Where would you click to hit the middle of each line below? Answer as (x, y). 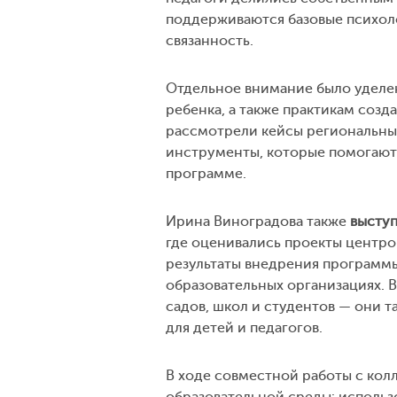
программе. (206, 173)
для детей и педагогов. (244, 327)
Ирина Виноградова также (258, 221)
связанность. (210, 40)
